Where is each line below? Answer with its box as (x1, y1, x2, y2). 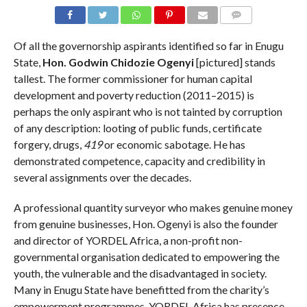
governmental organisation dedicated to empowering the (13, 249, 280, 263)
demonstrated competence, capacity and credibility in (13, 153, 265, 167)
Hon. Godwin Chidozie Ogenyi (42, 55, 194, 69)
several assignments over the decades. (13, 170, 191, 184)
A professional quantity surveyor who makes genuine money (13, 200, 293, 214)
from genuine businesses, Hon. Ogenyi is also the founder (13, 217, 278, 230)
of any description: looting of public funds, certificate (13, 121, 262, 134)
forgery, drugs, (13, 137, 84, 151)
